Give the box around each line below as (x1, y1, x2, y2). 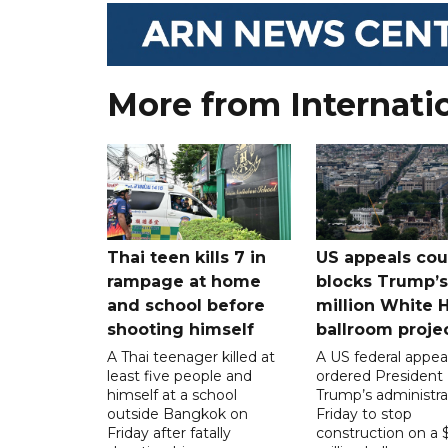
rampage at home (107, 271, 261, 291)
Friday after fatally (107, 423, 231, 442)
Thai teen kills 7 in (107, 247, 266, 267)
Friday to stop (315, 404, 412, 423)
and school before (107, 295, 265, 315)
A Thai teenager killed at (107, 347, 275, 366)
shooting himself (107, 319, 254, 339)
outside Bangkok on (107, 404, 248, 423)
